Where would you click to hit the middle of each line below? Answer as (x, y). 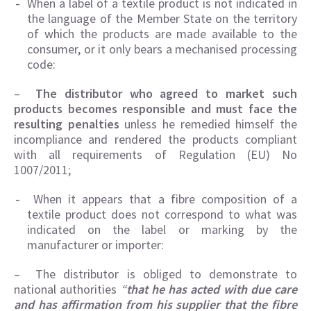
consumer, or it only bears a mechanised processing (162, 49)
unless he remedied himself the (211, 124)
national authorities (67, 289)
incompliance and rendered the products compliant (155, 139)
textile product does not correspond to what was (162, 214)
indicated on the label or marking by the (162, 229)
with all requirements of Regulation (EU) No (155, 154)
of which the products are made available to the (162, 34)
